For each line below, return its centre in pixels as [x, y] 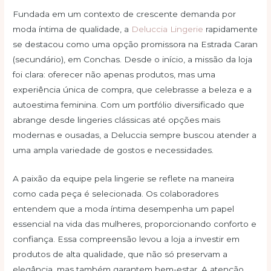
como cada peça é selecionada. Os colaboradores [116, 193]
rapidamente [231, 29]
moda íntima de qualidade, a [72, 29]
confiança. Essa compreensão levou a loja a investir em [126, 239]
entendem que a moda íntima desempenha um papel [124, 208]
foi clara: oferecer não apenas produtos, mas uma [114, 75]
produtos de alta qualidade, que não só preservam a [120, 254]
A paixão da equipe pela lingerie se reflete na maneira [124, 178]
